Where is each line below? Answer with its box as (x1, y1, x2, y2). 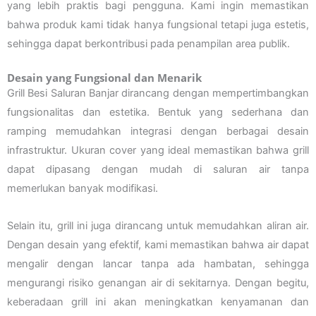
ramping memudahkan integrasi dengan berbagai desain (7, 125, 309, 138)
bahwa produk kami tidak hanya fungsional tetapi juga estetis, (7, 18, 309, 31)
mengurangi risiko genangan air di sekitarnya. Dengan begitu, (7, 276, 309, 289)
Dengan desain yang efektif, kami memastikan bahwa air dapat (7, 238, 309, 251)
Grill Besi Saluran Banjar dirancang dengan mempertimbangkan (7, 87, 309, 100)
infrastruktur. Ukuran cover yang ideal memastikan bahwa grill (7, 144, 309, 157)
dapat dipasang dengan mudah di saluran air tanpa (7, 163, 309, 176)
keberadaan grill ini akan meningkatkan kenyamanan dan (7, 295, 309, 308)
